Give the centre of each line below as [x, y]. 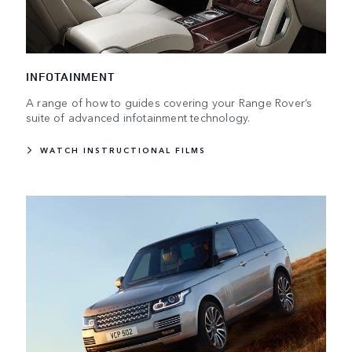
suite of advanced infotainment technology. [138, 117]
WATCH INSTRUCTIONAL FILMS [123, 150]
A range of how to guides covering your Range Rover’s [169, 102]
